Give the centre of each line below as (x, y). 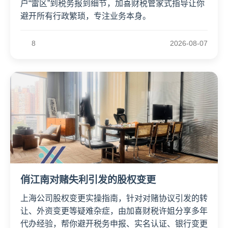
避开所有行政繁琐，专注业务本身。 (85, 16)
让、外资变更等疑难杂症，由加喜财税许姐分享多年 (114, 211)
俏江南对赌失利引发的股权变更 (88, 180)
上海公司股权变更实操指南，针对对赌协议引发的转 (114, 198)
